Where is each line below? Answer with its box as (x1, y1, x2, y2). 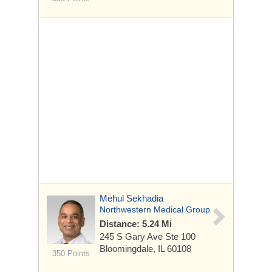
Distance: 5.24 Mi (100, 219, 172, 229)
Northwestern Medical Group (100, 205, 210, 214)
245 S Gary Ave (100, 231, 165, 242)
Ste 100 (165, 231, 195, 242)
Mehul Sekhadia (100, 193, 163, 203)
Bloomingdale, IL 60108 (100, 243, 191, 254)
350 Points (52, 249, 90, 258)
